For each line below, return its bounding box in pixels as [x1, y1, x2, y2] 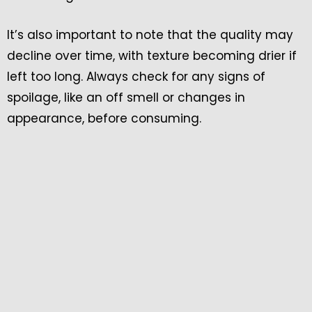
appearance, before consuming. [7, 109, 201, 127]
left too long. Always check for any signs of [7, 68, 265, 85]
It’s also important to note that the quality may [7, 26, 293, 43]
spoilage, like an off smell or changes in [7, 88, 245, 106]
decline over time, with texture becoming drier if [7, 47, 297, 64]
